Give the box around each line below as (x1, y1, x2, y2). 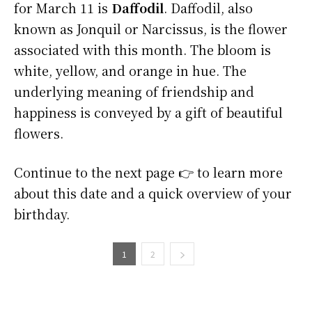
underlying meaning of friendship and (14, 82, 254, 101)
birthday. (14, 205, 70, 224)
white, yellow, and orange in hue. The (14, 61, 247, 80)
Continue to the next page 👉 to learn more (14, 163, 283, 182)
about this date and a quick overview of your (14, 184, 292, 203)
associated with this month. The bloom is (14, 40, 271, 59)
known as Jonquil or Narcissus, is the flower (14, 19, 288, 38)
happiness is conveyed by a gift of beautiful (14, 103, 283, 122)
